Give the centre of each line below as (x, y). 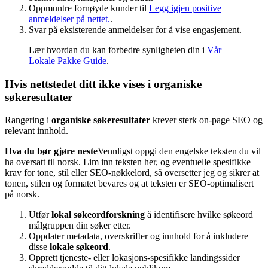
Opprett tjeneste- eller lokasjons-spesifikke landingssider (134, 258)
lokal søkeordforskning (98, 215)
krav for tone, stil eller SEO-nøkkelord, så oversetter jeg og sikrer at (132, 173)
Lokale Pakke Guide (68, 60)
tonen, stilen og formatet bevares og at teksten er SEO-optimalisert (129, 184)
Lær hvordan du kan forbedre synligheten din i (118, 50)
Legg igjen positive (185, 8)
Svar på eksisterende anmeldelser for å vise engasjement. (135, 29)
